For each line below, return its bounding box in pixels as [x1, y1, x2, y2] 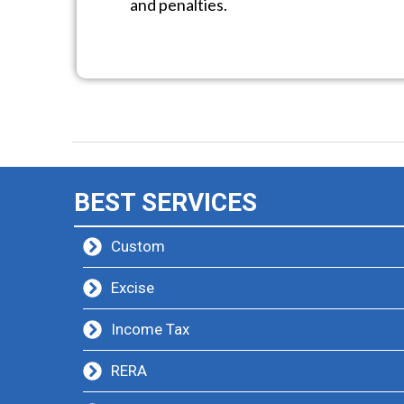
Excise [111, 279, 155, 297]
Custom [111, 237, 166, 255]
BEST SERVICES [74, 188, 257, 217]
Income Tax [111, 320, 190, 338]
